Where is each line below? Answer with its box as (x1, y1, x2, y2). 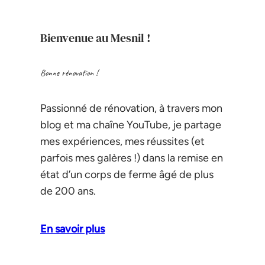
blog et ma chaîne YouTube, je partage (40, 118, 221, 131)
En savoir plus (40, 222, 105, 235)
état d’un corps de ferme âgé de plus (40, 167, 214, 181)
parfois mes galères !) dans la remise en (40, 151, 223, 164)
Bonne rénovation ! (40, 67, 98, 79)
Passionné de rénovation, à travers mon (40, 101, 222, 115)
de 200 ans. (40, 184, 96, 198)
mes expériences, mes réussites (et (40, 134, 205, 148)
